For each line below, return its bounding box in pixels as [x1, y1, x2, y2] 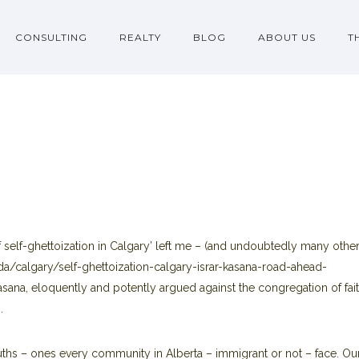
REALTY [119, 31, 161, 43]
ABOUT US [258, 31, 316, 43]
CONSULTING [15, 31, 87, 43]
